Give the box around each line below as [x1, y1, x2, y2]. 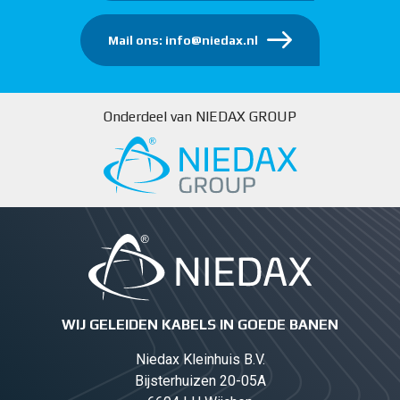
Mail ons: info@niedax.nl [108, 33, 258, 47]
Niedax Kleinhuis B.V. [135, 350, 265, 368]
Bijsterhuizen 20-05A [134, 371, 266, 389]
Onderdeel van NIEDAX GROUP [104, 108, 296, 125]
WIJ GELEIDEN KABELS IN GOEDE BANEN [62, 315, 338, 333]
